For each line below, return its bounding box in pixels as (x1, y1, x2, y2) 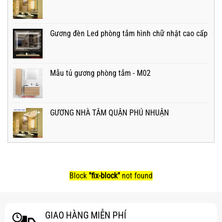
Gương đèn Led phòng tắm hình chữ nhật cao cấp (50, 29, 208, 39)
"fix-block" (89, 171, 120, 181)
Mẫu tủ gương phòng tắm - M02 (50, 68, 151, 78)
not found (120, 171, 153, 181)
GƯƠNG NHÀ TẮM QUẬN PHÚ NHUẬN (50, 108, 169, 118)
